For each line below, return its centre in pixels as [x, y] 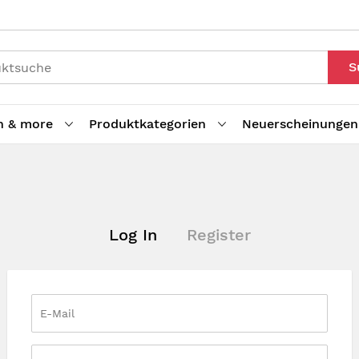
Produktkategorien [147, 124]
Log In [133, 235]
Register [218, 235]
